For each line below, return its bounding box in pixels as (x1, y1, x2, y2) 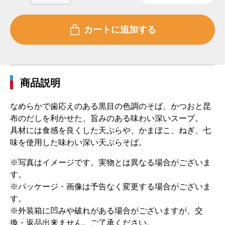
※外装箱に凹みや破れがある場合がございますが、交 (10, 206, 203, 215)
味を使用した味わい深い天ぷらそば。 (10, 138, 147, 147)
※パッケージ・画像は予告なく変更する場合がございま (10, 182, 211, 191)
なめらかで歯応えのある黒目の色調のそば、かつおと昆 (10, 102, 211, 111)
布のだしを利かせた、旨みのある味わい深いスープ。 (10, 114, 203, 123)
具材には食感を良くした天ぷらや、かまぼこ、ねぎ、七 (10, 126, 211, 135)
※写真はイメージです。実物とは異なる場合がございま (10, 158, 211, 167)
